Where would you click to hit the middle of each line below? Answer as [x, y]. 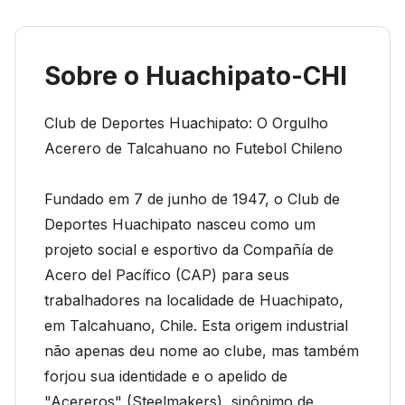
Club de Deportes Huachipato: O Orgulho [186, 123]
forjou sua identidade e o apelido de [166, 376]
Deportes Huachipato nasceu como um [180, 224]
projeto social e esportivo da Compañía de [189, 250]
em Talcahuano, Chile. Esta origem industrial [196, 325]
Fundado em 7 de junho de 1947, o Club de [192, 199]
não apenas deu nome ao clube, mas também [202, 351]
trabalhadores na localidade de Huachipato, [194, 300]
